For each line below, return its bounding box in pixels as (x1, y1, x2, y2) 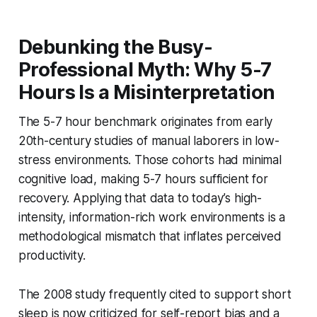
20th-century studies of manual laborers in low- (18, 133, 279, 148)
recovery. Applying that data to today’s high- (18, 190, 263, 205)
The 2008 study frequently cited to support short (18, 287, 292, 301)
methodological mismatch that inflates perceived (18, 229, 282, 243)
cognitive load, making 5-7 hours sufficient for (18, 171, 268, 186)
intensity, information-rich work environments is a (18, 209, 286, 224)
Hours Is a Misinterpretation (18, 80, 275, 104)
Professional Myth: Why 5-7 (18, 57, 272, 81)
